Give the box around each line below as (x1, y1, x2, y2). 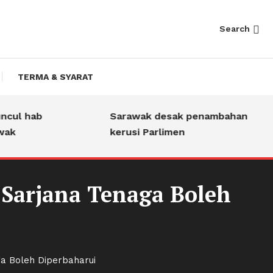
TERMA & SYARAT (17, 72, 93, 82)
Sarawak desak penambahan (95, 110, 233, 122)
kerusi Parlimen (95, 126, 171, 138)
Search (219, 24, 250, 34)
